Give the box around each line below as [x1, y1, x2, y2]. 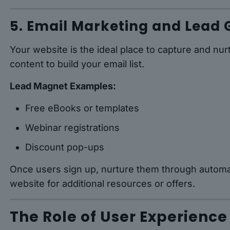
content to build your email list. [10, 59, 145, 70]
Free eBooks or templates [25, 103, 140, 114]
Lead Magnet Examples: [10, 81, 117, 92]
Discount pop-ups [25, 142, 105, 153]
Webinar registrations [25, 122, 120, 133]
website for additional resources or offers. [10, 178, 196, 189]
